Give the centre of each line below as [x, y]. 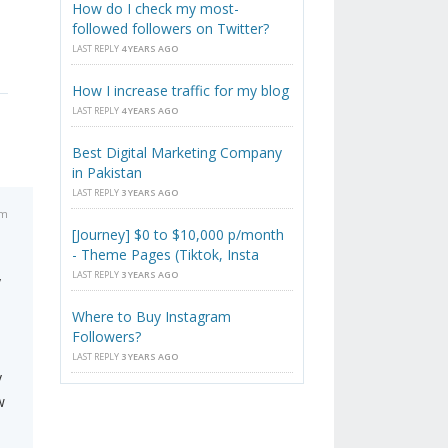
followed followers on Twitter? [171, 29]
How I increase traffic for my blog [181, 91]
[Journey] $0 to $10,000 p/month [178, 235]
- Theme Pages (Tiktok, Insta [166, 255]
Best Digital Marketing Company [177, 153]
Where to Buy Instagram [152, 317]
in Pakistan [107, 173]
